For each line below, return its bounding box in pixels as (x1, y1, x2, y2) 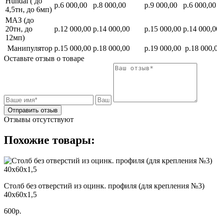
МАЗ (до (5, 15, 34, 24)
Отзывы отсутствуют (4, 115, 74, 124)
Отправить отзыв (8, 106, 58, 114)
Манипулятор (5, 44, 52, 52)
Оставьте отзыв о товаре (4, 54, 84, 62)
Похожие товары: (4, 133, 95, 146)
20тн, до (5, 24, 32, 33)
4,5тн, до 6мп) (5, 5, 52, 14)
